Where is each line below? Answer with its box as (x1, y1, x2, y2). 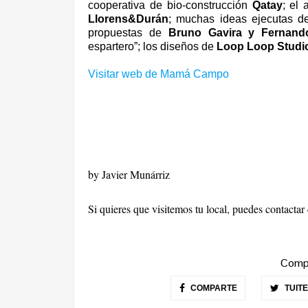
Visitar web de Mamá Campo (88, 67, 229, 80)
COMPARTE (188, 283, 237, 293)
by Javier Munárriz (88, 166, 170, 181)
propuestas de (88, 26, 168, 38)
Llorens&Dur (88, 12, 155, 25)
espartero (88, 40, 134, 52)
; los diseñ (137, 40, 187, 52)
